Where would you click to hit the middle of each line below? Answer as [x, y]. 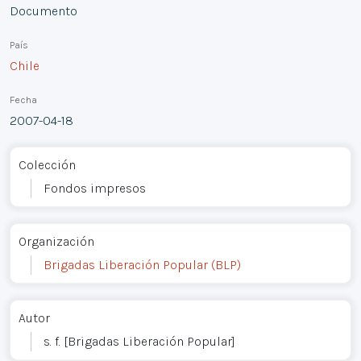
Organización [56, 241]
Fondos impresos [95, 188]
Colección [47, 164]
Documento [44, 10]
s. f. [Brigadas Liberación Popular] [139, 341]
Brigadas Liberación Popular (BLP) [142, 264]
